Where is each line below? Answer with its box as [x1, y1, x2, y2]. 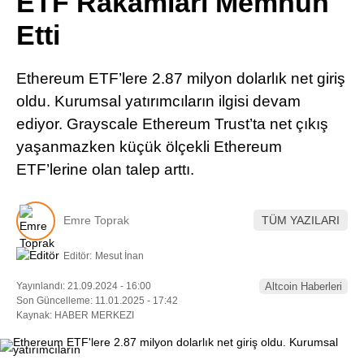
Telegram [240, 105, 297, 119]
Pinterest [241, 14, 297, 28]
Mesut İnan [95, 249, 144, 262]
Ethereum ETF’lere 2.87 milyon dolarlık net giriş [16, 70, 345, 87]
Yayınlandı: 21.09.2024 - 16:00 [16, 279, 151, 292]
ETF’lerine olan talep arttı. [16, 161, 202, 178]
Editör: [63, 249, 92, 262]
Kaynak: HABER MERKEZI [16, 309, 134, 321]
